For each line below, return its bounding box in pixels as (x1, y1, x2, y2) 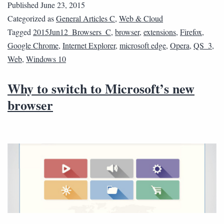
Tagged (7, 26, 33, 37)
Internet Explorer (62, 39, 115, 50)
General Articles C (56, 12, 115, 23)
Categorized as (7, 12, 56, 23)
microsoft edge (119, 39, 166, 50)
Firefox (180, 26, 202, 37)
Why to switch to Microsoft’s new (7, 78, 194, 98)
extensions (143, 26, 176, 37)
